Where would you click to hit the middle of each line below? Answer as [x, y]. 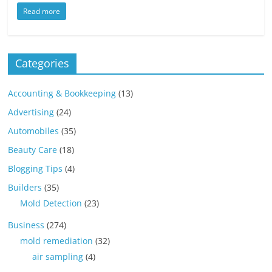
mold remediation [57, 240]
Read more [42, 11]
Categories [42, 63]
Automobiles [34, 131]
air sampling [58, 256]
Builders [25, 187]
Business [26, 225]
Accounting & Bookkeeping [62, 93]
